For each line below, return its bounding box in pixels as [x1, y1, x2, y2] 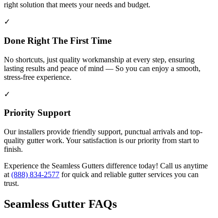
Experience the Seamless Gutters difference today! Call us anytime [4, 162, 208, 170]
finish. [4, 145, 23, 154]
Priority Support [4, 108, 71, 118]
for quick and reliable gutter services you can [59, 170, 199, 179]
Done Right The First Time [4, 36, 111, 46]
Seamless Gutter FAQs [4, 198, 117, 211]
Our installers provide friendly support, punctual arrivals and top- [4, 127, 202, 136]
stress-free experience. [4, 73, 72, 81]
